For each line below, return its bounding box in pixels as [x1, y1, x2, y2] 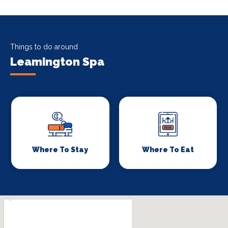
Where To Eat [141, 146, 194, 154]
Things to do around [10, 43, 78, 51]
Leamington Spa [10, 55, 104, 69]
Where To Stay [32, 146, 89, 154]
